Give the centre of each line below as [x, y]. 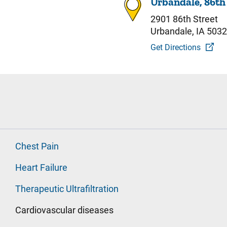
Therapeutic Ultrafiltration [67, 189]
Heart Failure [41, 167]
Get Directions [175, 47]
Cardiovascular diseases [64, 210]
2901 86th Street [184, 19]
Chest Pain [37, 146]
